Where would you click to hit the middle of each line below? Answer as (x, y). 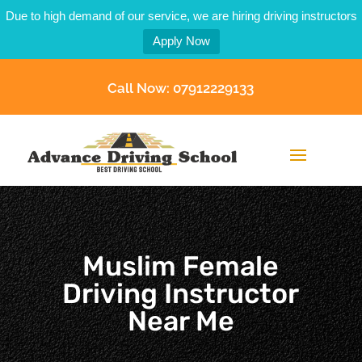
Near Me (181, 322)
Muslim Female (181, 267)
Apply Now (181, 41)
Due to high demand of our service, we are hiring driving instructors (181, 16)
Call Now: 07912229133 (181, 88)
